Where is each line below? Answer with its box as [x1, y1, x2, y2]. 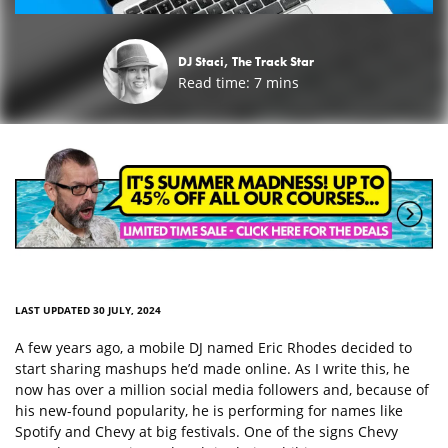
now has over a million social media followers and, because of [15, 379, 429, 399]
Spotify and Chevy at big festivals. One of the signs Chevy [15, 421, 398, 441]
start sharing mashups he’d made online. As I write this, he [15, 358, 410, 378]
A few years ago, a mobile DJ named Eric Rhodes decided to [15, 337, 412, 357]
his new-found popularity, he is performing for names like [15, 400, 403, 420]
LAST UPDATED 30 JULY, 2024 [15, 302, 161, 317]
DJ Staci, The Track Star [178, 52, 314, 70]
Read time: [178, 72, 250, 92]
